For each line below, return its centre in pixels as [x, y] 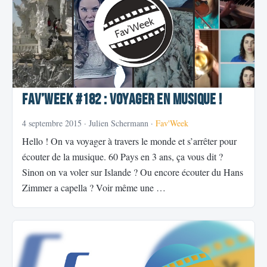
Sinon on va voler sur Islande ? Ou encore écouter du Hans [133, 172]
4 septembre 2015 [52, 123]
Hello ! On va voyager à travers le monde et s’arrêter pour [129, 141]
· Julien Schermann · [119, 123]
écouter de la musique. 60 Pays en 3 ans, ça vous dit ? [122, 157]
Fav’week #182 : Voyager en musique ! [122, 100]
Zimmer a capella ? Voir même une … [94, 188]
